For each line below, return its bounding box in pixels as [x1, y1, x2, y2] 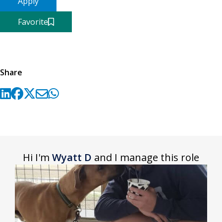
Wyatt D [52, 151, 92, 164]
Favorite [18, 16, 48, 27]
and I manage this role [92, 151, 199, 164]
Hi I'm [23, 151, 52, 164]
